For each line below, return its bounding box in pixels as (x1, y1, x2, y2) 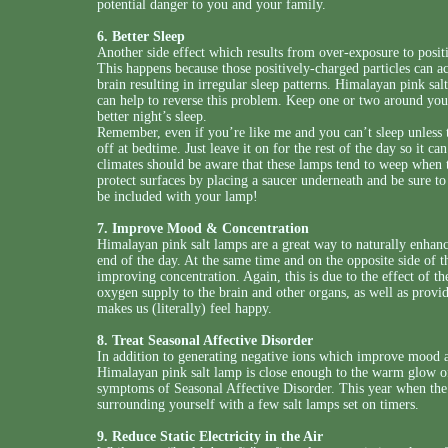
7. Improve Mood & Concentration (97, 221, 309, 236)
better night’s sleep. (97, 109, 207, 124)
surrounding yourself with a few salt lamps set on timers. (97, 397, 419, 412)
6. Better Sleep (97, 29, 185, 44)
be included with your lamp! (97, 189, 258, 204)
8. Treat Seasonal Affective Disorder (97, 333, 313, 348)
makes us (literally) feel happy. (97, 301, 272, 316)
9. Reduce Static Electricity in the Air (97, 429, 323, 444)
